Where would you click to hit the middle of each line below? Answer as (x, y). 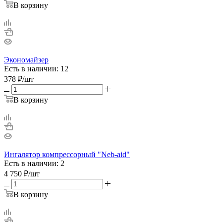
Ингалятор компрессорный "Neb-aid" (67, 154)
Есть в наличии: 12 (36, 68)
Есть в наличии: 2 (34, 163)
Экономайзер (26, 59)
